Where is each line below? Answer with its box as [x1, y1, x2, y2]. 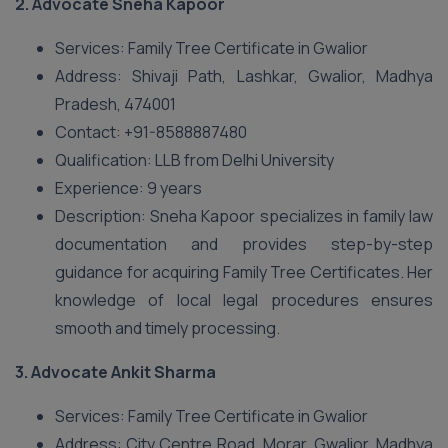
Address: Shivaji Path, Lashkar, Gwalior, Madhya [55, 65, 433, 87]
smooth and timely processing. [55, 317, 280, 339]
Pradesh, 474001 [55, 93, 176, 115]
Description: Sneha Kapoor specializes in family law [55, 205, 433, 227]
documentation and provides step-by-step [55, 233, 433, 255]
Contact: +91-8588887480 [55, 121, 247, 143]
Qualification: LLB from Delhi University [55, 149, 334, 171]
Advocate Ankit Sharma [31, 361, 216, 383]
